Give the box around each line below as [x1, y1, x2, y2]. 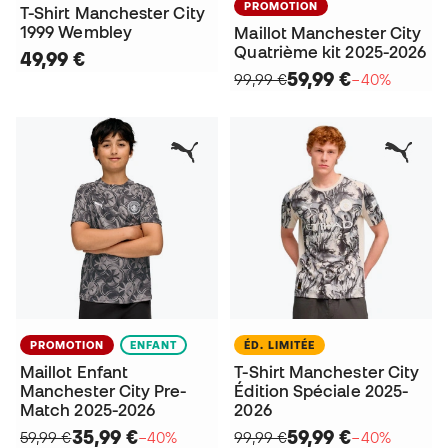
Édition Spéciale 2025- [234, 381, 409, 400]
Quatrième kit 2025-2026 [234, 43, 427, 62]
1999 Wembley [20, 23, 132, 42]
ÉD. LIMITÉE [244, 338, 316, 351]
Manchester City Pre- [20, 381, 187, 400]
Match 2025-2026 [20, 400, 156, 419]
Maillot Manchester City [234, 24, 422, 43]
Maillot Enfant [20, 362, 129, 381]
